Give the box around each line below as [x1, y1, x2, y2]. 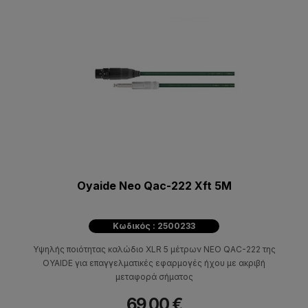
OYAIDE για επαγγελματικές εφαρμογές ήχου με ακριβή [43, 258, 265, 269]
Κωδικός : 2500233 [113, 221, 195, 232]
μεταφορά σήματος [115, 272, 193, 283]
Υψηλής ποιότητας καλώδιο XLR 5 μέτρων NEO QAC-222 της [32, 244, 276, 255]
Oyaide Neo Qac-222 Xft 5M [76, 179, 232, 193]
